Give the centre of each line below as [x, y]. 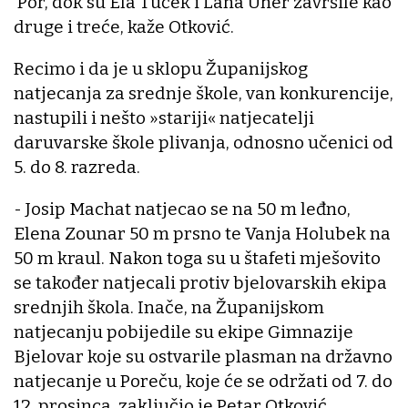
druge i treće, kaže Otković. [124, 27]
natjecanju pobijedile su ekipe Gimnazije [184, 332]
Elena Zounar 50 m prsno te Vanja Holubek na [202, 234]
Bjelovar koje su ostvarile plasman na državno [203, 357]
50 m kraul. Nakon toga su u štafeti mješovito [197, 259]
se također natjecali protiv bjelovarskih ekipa [200, 283]
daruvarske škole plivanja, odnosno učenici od [204, 143]
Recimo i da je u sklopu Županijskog [161, 69]
